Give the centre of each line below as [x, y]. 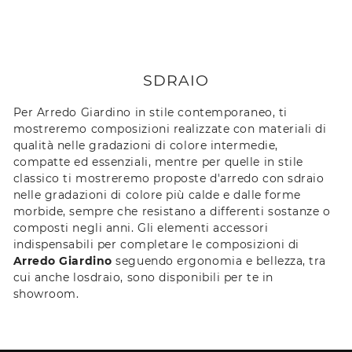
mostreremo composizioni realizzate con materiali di [170, 128]
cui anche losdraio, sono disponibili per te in [143, 277]
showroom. [46, 293]
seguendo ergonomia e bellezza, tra [219, 260]
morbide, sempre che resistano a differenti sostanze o [172, 211]
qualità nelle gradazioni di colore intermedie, [145, 145]
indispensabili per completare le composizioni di [156, 244]
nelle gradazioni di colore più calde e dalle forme [157, 194]
